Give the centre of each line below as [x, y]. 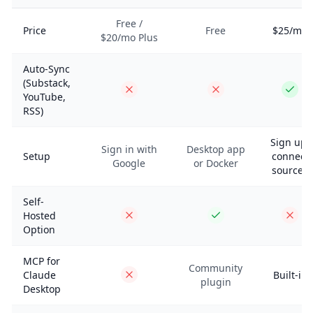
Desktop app [216, 149]
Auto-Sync [46, 69]
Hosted [39, 216]
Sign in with [129, 149]
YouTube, [44, 97]
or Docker [216, 163]
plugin [216, 282]
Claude [39, 275]
